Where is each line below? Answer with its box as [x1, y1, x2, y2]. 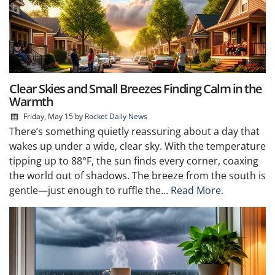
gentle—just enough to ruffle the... [9, 183, 171, 197]
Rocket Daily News [84, 110, 147, 122]
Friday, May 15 [23, 110, 73, 122]
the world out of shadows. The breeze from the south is [9, 168, 266, 182]
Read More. [171, 183, 223, 197]
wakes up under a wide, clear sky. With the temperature [9, 139, 266, 153]
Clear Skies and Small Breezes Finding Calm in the [9, 80, 262, 97]
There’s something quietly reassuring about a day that [9, 124, 260, 138]
